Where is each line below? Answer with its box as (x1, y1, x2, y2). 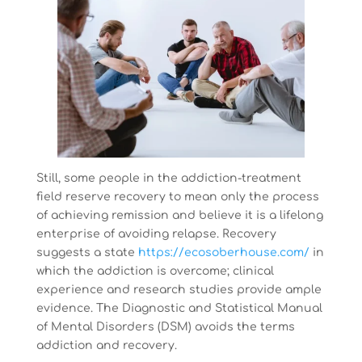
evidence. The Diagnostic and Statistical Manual (36, 301, 322, 314)
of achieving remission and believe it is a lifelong (36, 208, 323, 221)
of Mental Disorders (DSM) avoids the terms (36, 320, 295, 333)
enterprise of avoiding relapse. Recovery (36, 227, 276, 240)
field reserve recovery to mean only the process (36, 190, 319, 203)
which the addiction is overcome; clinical (36, 264, 274, 277)
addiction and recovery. (36, 339, 177, 351)
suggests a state (36, 246, 138, 259)
